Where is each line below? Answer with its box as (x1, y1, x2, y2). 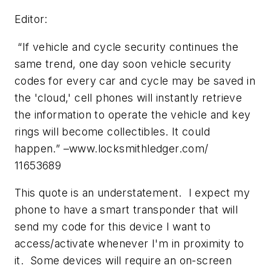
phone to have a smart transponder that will (15, 203, 238, 217)
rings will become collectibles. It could (15, 125, 210, 138)
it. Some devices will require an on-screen (15, 254, 232, 267)
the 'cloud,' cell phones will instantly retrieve (15, 91, 243, 104)
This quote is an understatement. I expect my (15, 186, 250, 200)
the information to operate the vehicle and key (15, 108, 251, 121)
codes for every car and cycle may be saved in (15, 74, 255, 87)
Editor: (15, 13, 48, 26)
